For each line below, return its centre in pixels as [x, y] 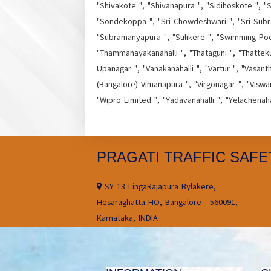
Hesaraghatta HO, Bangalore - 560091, [167, 203]
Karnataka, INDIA [127, 218]
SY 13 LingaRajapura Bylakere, [159, 187]
